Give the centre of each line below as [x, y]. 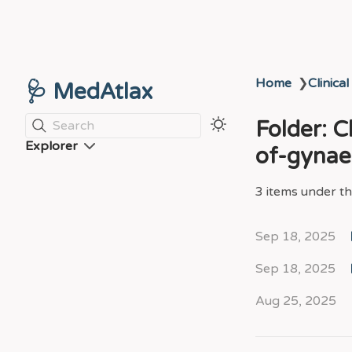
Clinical [328, 83]
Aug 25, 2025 [296, 301]
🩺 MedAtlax [89, 92]
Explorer [51, 146]
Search [73, 125]
